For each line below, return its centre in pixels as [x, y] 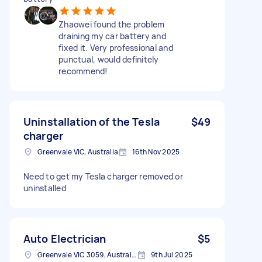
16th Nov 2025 [156, 151]
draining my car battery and [112, 36]
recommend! [83, 71]
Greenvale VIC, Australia [78, 151]
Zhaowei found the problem [112, 24]
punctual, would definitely [109, 59]
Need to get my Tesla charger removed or [103, 176]
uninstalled [45, 188]
